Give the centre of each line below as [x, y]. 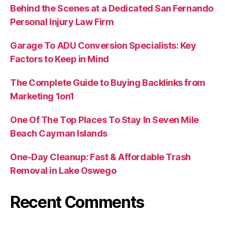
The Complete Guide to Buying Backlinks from [108, 83]
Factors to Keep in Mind [60, 59]
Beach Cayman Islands [59, 134]
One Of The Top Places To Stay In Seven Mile [104, 120]
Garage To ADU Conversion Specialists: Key [103, 46]
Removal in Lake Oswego [63, 171]
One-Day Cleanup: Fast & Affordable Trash [100, 157]
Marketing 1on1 [42, 96]
